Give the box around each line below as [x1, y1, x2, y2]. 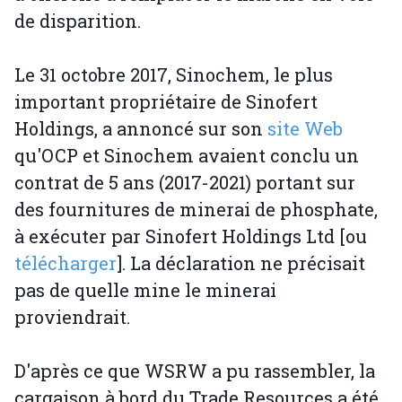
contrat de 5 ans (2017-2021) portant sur [14, 170, 355, 195]
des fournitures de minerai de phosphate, [14, 197, 378, 222]
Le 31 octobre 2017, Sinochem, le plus [14, 63, 333, 87]
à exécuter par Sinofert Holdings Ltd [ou [14, 224, 367, 249]
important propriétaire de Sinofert [14, 90, 318, 114]
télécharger [14, 251, 117, 275]
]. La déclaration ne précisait [117, 251, 365, 275]
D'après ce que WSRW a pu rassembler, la [14, 359, 375, 383]
